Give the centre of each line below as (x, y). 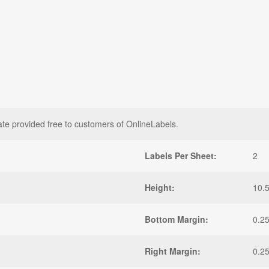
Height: (160, 187)
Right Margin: (173, 251)
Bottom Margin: (177, 219)
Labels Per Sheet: (181, 155)
